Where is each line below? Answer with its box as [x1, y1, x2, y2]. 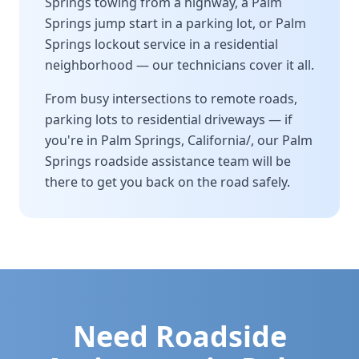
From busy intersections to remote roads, [45, 90, 297, 107]
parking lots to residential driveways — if [45, 111, 292, 128]
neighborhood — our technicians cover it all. [45, 56, 314, 74]
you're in [45, 131, 101, 149]
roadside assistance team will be [91, 152, 291, 170]
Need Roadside [72, 317, 287, 356]
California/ [188, 131, 251, 149]
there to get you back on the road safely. [45, 173, 290, 191]
